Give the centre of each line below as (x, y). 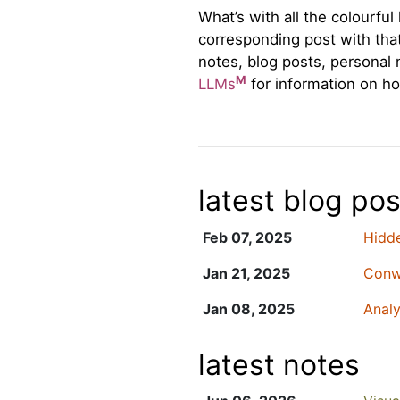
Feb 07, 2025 (247, 237)
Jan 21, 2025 (246, 273)
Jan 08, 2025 (248, 308)
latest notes (279, 364)
